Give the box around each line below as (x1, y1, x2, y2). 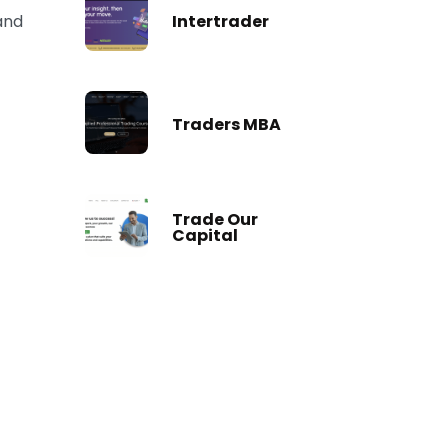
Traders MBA (172, 112, 281, 136)
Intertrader (172, 9, 269, 33)
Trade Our (172, 207, 258, 231)
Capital (172, 223, 238, 247)
